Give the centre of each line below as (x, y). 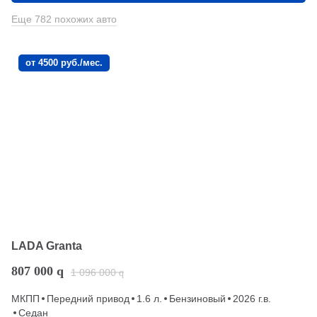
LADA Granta (47, 246)
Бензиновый (197, 298)
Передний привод (88, 298)
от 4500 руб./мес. (64, 62)
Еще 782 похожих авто (64, 19)
